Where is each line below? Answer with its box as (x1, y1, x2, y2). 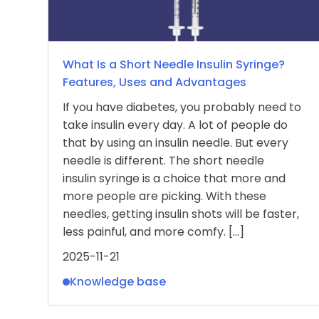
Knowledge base (70, 273, 166, 290)
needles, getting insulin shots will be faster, (63, 206, 299, 222)
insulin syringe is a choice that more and (63, 170, 286, 187)
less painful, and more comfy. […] (63, 224, 244, 240)
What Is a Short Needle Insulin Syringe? (63, 56, 285, 73)
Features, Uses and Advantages (63, 74, 246, 90)
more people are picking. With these (63, 188, 266, 204)
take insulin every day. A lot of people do (63, 117, 288, 133)
